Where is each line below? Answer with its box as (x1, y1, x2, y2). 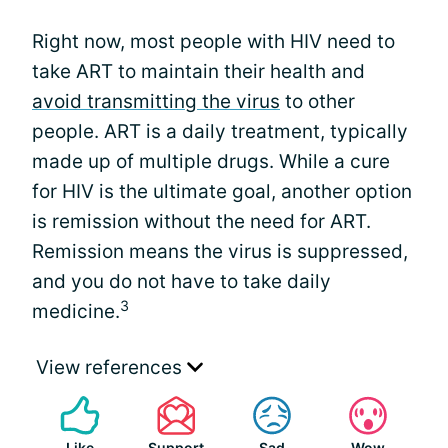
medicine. (32, 300, 120, 323)
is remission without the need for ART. (32, 210, 371, 233)
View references (36, 356, 187, 379)
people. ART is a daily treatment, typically (32, 120, 408, 143)
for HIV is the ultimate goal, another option (32, 180, 412, 203)
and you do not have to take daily (32, 270, 331, 293)
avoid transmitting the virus (32, 90, 280, 113)
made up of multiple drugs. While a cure (32, 150, 390, 173)
